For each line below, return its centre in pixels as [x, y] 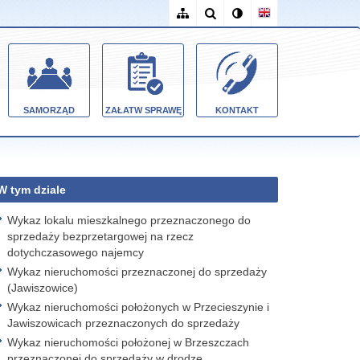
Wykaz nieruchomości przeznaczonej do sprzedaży [137, 272]
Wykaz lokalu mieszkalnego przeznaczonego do [129, 220]
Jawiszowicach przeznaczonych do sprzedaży [123, 323]
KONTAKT [237, 110]
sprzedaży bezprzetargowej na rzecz [100, 236]
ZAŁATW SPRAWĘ [143, 110]
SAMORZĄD [49, 110]
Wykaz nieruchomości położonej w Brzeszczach [128, 342]
